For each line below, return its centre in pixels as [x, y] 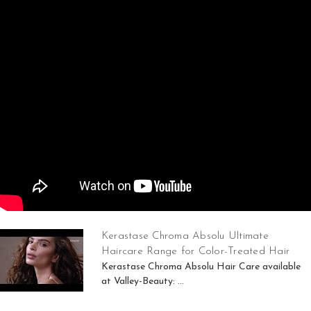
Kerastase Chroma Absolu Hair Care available [201, 267]
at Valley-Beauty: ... [142, 281]
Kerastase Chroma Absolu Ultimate [185, 236]
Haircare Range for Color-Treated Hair [195, 251]
